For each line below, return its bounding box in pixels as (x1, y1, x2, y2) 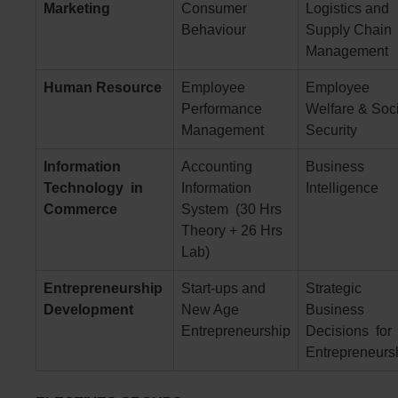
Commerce (44, 201, 117, 217)
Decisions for (306, 322, 392, 338)
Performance (181, 100, 266, 116)
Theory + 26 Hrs (181, 222, 283, 238)
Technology (44, 179, 127, 195)
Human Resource (44, 79, 162, 95)
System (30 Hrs (181, 201, 282, 217)
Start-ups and (181, 280, 266, 296)
